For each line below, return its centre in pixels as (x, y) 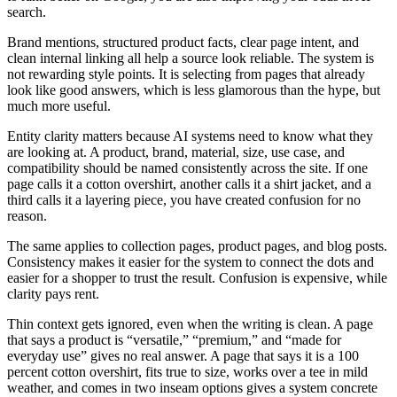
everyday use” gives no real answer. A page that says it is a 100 (183, 356)
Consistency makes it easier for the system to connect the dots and (191, 262)
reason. (27, 216)
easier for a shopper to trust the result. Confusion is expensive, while (197, 278)
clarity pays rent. (53, 294)
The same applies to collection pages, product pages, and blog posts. (197, 246)
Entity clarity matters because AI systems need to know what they (190, 136)
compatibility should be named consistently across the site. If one (187, 168)
